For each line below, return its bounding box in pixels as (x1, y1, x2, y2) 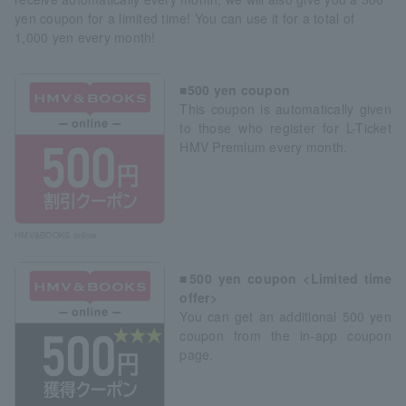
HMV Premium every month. (179, 137, 348, 156)
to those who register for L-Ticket (179, 118, 391, 137)
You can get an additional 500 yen (179, 306, 391, 325)
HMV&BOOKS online (14, 227, 97, 241)
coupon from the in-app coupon (179, 325, 391, 344)
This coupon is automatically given (179, 99, 391, 118)
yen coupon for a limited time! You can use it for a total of (14, 8, 355, 27)
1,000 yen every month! (14, 27, 156, 46)
